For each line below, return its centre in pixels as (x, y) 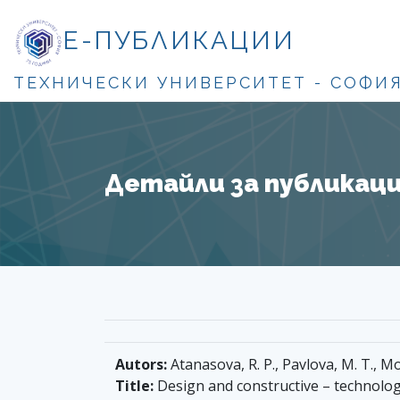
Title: (134, 385)
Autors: (141, 364)
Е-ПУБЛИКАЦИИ (179, 41)
